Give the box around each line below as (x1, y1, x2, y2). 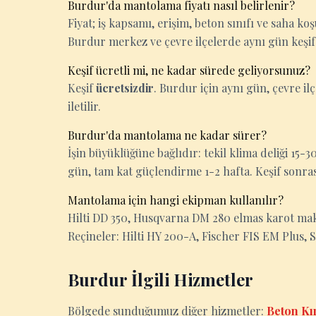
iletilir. (68, 99, 101, 114)
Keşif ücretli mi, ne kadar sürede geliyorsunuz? (68, 63, 310, 78)
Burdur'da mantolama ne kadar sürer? (68, 128, 267, 142)
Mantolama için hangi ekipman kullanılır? (68, 193, 284, 207)
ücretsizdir (96, 80, 154, 95)
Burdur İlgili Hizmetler (68, 268, 253, 291)
